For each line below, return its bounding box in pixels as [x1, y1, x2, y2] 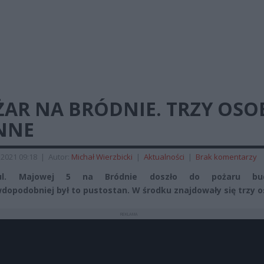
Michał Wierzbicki [71, 151, 133, 162]
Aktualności [144, 151, 184, 162]
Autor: [48, 151, 71, 162]
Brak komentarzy [196, 151, 257, 162]
